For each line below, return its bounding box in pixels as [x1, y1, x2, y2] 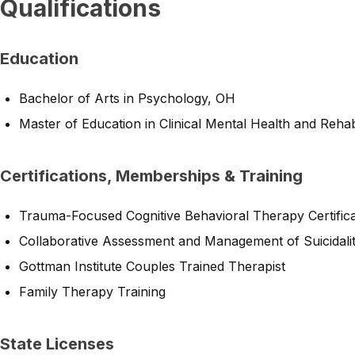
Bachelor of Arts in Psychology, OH [19, 90, 235, 106]
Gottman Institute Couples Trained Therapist [19, 258, 285, 274]
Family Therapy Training [19, 284, 166, 300]
